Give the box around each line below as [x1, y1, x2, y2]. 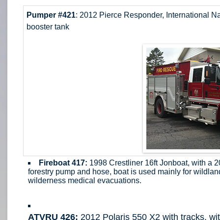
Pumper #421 [27, 10, 76, 19]
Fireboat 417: [39, 158, 89, 167]
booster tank [27, 22, 69, 31]
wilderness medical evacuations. [28, 176, 141, 185]
